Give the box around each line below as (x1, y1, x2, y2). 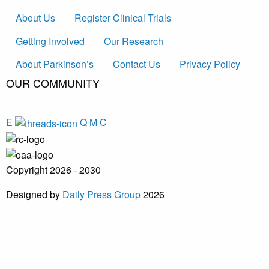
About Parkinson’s (16, 57, 94, 71)
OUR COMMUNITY (6, 75, 100, 91)
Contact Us (113, 57, 160, 71)
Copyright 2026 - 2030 (6, 162, 101, 177)
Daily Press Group (62, 187, 141, 201)
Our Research (104, 34, 163, 48)
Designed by (6, 187, 62, 201)
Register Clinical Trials (74, 11, 171, 25)
